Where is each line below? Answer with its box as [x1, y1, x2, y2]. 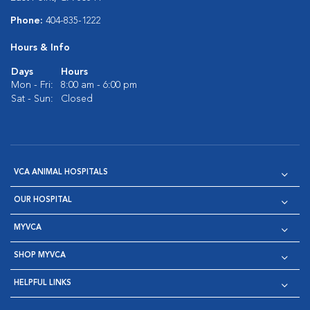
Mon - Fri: [11, 80, 53, 90]
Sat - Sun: [11, 94, 53, 104]
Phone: [10, 16, 46, 26]
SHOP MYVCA [14, 252, 66, 259]
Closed [61, 94, 93, 104]
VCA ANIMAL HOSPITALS [14, 169, 108, 176]
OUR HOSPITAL [14, 197, 72, 204]
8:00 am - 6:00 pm [61, 80, 137, 90]
